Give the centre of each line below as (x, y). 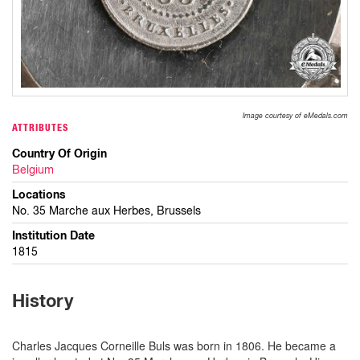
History (43, 301)
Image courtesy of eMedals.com (295, 115)
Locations (39, 194)
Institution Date (53, 235)
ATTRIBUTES (40, 127)
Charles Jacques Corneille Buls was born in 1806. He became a (174, 345)
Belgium (33, 169)
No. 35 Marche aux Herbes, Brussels (106, 210)
